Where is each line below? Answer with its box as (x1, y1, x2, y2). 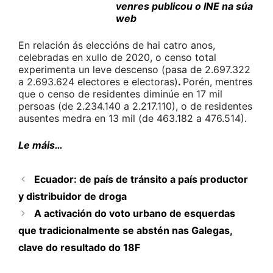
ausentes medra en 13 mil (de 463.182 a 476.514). (18, 112, 247, 125)
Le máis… (18, 139, 63, 152)
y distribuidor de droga (18, 190, 127, 203)
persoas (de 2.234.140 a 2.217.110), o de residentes (18, 100, 252, 113)
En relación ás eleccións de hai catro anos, (18, 39, 215, 52)
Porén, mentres (183, 76, 252, 88)
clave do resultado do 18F (18, 241, 140, 254)
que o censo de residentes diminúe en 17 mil (18, 88, 222, 101)
